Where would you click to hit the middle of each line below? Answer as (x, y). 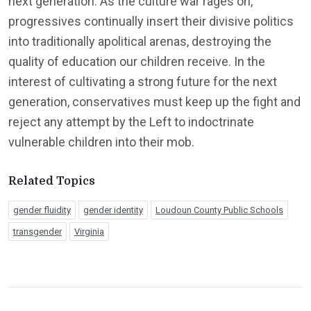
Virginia (89, 231)
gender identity (113, 210)
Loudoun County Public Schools (219, 210)
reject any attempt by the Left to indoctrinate (131, 121)
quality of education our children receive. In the (137, 61)
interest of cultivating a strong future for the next (143, 81)
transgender (37, 231)
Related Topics (52, 181)
